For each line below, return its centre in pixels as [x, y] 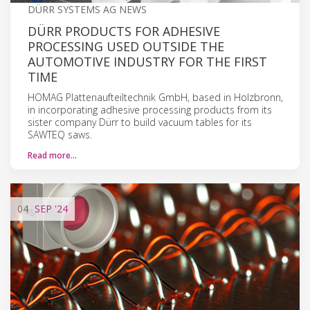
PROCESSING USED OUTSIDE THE [126, 46]
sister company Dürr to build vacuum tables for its [140, 122]
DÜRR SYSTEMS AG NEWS [87, 9]
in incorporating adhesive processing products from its [150, 109]
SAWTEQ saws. [60, 134]
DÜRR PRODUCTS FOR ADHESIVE [124, 31]
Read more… [52, 155]
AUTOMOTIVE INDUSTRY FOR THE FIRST [147, 61]
